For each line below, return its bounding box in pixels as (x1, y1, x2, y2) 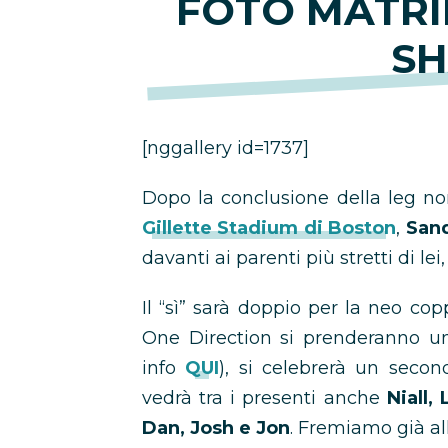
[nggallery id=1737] (142, 137, 309, 159)
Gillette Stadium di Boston (142, 217, 397, 239)
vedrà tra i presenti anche (142, 387, 387, 409)
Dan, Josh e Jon (142, 417, 290, 439)
